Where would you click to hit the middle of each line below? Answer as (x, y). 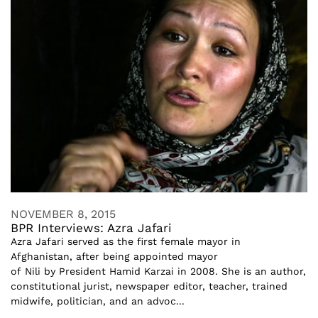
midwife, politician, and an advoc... (98, 301)
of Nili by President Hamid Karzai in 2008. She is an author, (158, 271)
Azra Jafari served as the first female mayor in (126, 241)
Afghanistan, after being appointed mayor (114, 256)
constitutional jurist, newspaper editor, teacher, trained (149, 286)
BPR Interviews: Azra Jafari (91, 227)
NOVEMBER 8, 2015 (63, 214)
